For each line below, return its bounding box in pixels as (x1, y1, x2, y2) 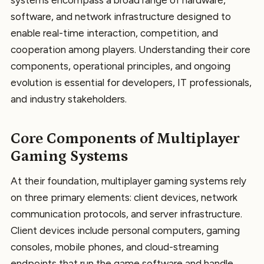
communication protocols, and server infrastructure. (11, 208, 242, 220)
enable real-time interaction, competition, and (11, 27, 218, 39)
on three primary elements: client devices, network (11, 192, 237, 204)
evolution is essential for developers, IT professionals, (11, 77, 252, 88)
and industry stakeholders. (11, 93, 127, 105)
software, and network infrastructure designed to (11, 11, 231, 22)
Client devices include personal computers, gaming (11, 225, 240, 237)
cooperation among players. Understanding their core (11, 44, 250, 55)
